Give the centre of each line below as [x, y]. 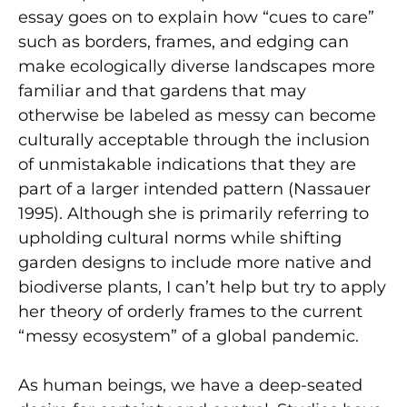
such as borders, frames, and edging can [184, 42]
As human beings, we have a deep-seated [190, 386]
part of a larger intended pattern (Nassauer [194, 189]
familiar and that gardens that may [162, 91]
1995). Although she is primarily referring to [194, 214]
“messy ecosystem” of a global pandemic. [189, 337]
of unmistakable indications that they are [187, 165]
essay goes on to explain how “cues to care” [196, 18]
